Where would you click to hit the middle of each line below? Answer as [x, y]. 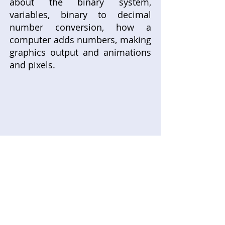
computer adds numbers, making [80, 39]
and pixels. [34, 65]
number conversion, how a [80, 27]
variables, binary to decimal [80, 14]
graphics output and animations [80, 52]
